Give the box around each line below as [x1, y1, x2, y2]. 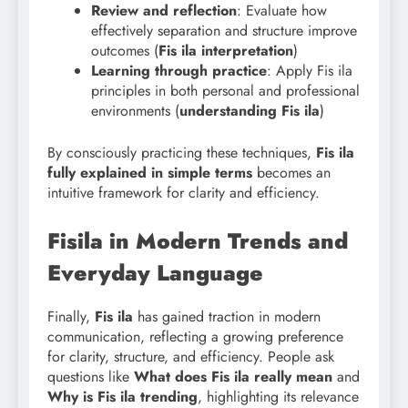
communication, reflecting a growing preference [47, 326, 343, 348]
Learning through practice [91, 60, 267, 82]
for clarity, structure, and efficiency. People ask [47, 346, 334, 368]
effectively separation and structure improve [91, 20, 357, 42]
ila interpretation [181, 40, 293, 62]
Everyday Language [47, 257, 263, 290]
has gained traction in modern [133, 306, 321, 328]
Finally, [47, 306, 95, 328]
